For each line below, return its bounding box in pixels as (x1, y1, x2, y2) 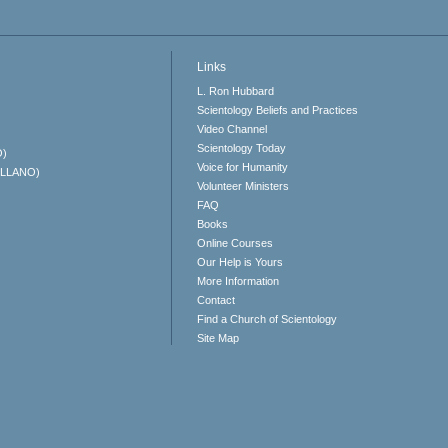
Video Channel (197, 123, 268, 135)
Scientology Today (197, 142, 287, 154)
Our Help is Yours (197, 256, 284, 268)
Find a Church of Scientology (197, 313, 338, 325)
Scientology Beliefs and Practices (197, 104, 359, 116)
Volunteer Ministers (197, 180, 290, 192)
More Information (197, 275, 280, 287)
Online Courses (197, 237, 274, 249)
